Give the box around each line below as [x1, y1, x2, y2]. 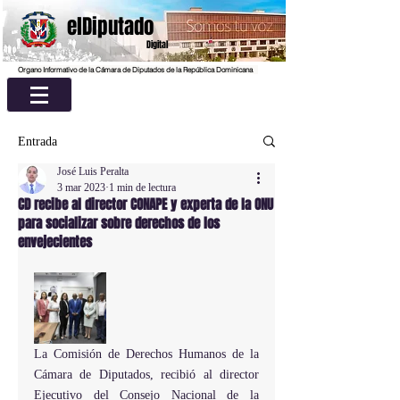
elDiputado [67, 12, 154, 42]
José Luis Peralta [57, 165, 129, 178]
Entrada [18, 134, 57, 148]
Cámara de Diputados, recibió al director [34, 368, 259, 381]
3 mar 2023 [57, 181, 105, 194]
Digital [146, 38, 168, 51]
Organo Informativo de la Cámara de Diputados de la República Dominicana [18, 65, 258, 74]
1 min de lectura [109, 181, 176, 194]
